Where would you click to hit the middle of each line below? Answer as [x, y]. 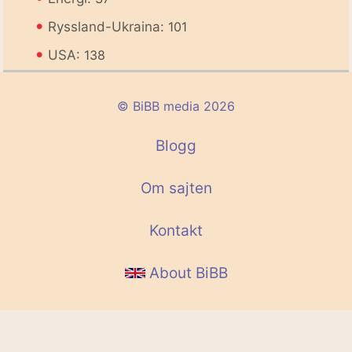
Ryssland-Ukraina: [108, 27]
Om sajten [176, 189]
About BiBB [186, 273]
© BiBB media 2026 [176, 106]
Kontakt [176, 231]
